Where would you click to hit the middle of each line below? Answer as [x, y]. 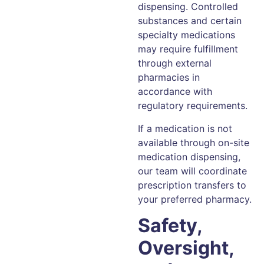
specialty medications [187, 35]
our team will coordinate [192, 171]
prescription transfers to [192, 185]
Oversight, [186, 248]
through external [175, 63]
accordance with [175, 92]
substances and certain [190, 21]
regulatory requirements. [193, 106]
